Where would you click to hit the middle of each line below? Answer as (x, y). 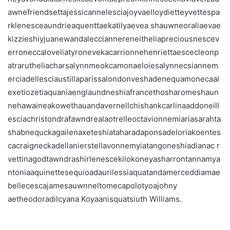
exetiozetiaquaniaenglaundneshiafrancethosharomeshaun (113, 92)
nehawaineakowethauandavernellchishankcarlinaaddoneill (113, 105)
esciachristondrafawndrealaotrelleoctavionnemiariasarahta (114, 119)
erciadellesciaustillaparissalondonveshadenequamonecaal (113, 79)
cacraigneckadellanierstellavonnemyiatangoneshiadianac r (114, 145)
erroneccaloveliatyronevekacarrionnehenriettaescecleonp (113, 52)
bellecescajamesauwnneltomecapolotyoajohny (92, 185)
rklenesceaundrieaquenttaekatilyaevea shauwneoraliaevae (114, 25)
